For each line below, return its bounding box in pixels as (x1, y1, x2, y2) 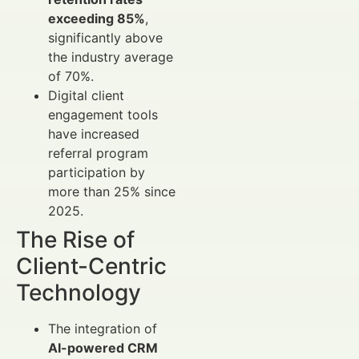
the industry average (48, 49, 173, 66)
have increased (48, 126, 139, 143)
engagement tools (48, 107, 158, 123)
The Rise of (16, 226, 135, 254)
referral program (48, 145, 148, 162)
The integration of (48, 321, 157, 337)
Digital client (48, 87, 124, 104)
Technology (16, 279, 141, 307)
